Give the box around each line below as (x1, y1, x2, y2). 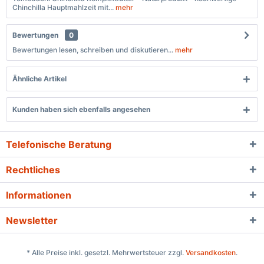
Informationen (6, 189, 71, 201)
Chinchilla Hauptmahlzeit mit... (12, 3, 114, 12)
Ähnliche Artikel (12, 74, 67, 83)
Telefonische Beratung (6, 138, 111, 150)
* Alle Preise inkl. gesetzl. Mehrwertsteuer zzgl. (27, 248, 186, 258)
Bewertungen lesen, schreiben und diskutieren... (12, 45, 173, 54)
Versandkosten (186, 248, 236, 258)
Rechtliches (6, 164, 60, 176)
